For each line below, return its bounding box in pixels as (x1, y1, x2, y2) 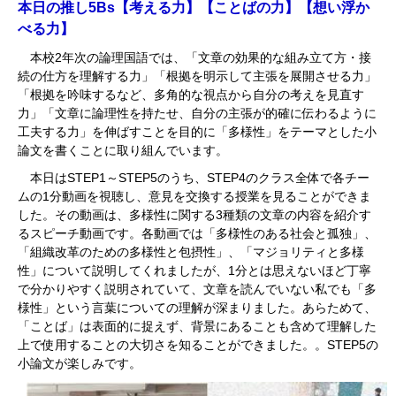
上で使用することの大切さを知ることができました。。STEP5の (18, 337, 378, 352)
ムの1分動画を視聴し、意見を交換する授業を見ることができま (18, 188, 371, 203)
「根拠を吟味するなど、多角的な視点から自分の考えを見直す (18, 87, 364, 102)
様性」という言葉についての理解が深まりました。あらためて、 (18, 300, 377, 315)
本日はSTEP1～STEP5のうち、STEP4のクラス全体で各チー (18, 170, 369, 185)
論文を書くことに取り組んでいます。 (18, 142, 228, 157)
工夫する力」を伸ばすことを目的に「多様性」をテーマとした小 (18, 124, 377, 139)
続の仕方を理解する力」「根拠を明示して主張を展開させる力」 (18, 68, 377, 83)
